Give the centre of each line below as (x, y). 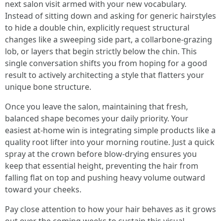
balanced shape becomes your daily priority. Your (97, 118)
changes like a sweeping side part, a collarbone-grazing (109, 39)
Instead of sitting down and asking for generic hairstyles (110, 16)
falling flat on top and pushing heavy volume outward (105, 178)
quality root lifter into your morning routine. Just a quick (110, 142)
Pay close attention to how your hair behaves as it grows (110, 209)
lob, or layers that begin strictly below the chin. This (101, 51)
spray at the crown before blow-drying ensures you (101, 154)
